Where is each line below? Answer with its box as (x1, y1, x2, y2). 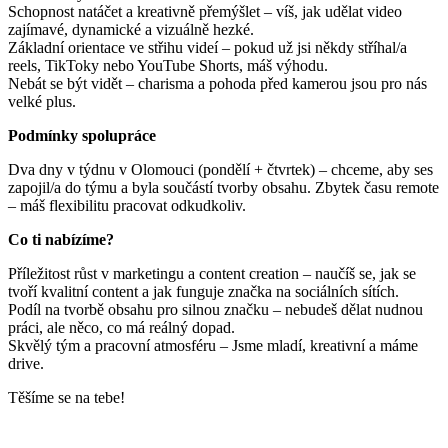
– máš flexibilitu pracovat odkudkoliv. (8, 196, 246, 214)
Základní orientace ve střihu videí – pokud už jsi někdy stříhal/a (8, 38, 407, 56)
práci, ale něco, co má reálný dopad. (8, 318, 235, 336)
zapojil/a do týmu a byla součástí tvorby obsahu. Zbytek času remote (8, 178, 439, 196)
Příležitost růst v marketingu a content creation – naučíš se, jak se (8, 264, 416, 282)
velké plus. (8, 92, 76, 110)
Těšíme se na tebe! (8, 388, 129, 406)
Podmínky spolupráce (8, 126, 156, 144)
